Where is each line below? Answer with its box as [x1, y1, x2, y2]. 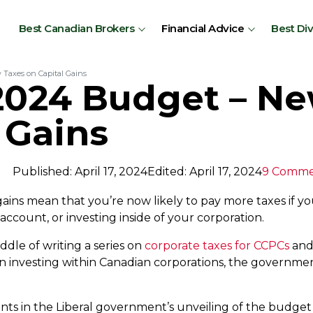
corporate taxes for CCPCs [145, 238, 289, 252]
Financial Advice [161, 22, 244, 36]
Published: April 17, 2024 [13, 164, 147, 178]
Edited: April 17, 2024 [147, 164, 262, 178]
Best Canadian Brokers [18, 22, 134, 36]
